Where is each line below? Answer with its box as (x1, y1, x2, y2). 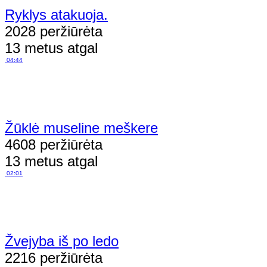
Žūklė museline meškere (5, 119, 158, 136)
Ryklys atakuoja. (5, 6, 108, 23)
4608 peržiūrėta (5, 136, 103, 153)
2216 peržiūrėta (5, 249, 103, 266)
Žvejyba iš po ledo (5, 232, 119, 249)
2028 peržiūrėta (5, 23, 103, 39)
